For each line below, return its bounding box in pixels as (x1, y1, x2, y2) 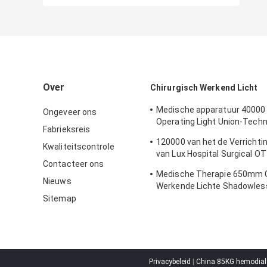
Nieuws (43, 176, 72, 187)
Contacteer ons (43, 159, 104, 169)
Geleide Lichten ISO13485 (156, 161, 255, 171)
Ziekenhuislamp (156, 193, 218, 203)
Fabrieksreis (43, 125, 91, 135)
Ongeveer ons (43, 107, 97, 117)
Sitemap (43, 194, 76, 204)
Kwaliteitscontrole (43, 142, 114, 152)
